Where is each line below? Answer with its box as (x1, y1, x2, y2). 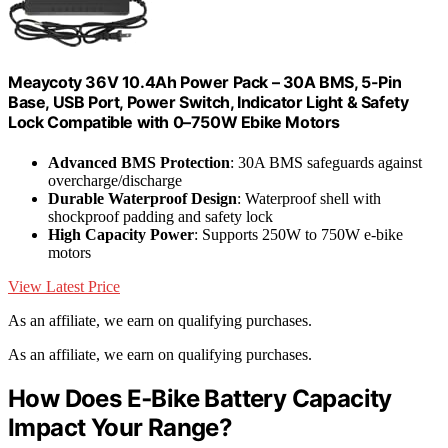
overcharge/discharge (48, 171, 182, 189)
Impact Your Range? (8, 412, 233, 442)
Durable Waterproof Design (48, 189, 237, 207)
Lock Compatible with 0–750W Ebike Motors (8, 112, 341, 133)
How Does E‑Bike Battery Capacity (8, 383, 392, 413)
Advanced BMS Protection (48, 153, 230, 171)
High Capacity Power (48, 225, 194, 243)
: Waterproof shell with (237, 189, 381, 207)
